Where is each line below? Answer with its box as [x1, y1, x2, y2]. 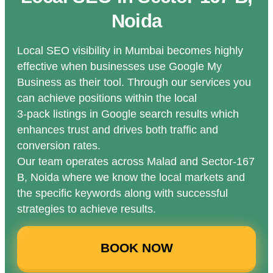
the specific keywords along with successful [17, 187, 228, 199]
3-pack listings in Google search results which [17, 108, 239, 120]
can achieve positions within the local [17, 92, 197, 104]
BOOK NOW [100, 241, 173, 255]
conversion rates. [17, 140, 101, 152]
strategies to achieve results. [17, 203, 156, 215]
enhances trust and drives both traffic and [17, 124, 218, 136]
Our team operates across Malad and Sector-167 [17, 155, 255, 168]
